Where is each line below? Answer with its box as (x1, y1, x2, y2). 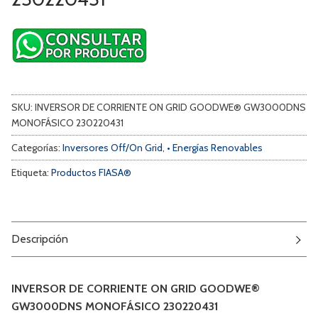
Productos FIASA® (51, 165, 131, 179)
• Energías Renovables (167, 141, 263, 154)
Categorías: (11, 141, 62, 154)
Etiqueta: (11, 165, 51, 179)
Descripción (11, 232, 68, 246)
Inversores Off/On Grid (62, 141, 163, 154)
